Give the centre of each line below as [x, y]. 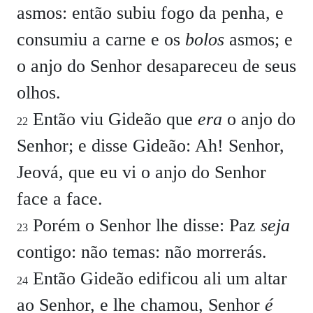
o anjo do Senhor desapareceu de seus [156, 66]
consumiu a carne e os [101, 39]
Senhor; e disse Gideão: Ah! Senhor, [151, 146]
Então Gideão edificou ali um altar [158, 278]
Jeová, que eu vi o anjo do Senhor [141, 172]
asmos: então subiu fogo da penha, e [150, 13]
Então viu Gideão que [113, 119]
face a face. [60, 199]
